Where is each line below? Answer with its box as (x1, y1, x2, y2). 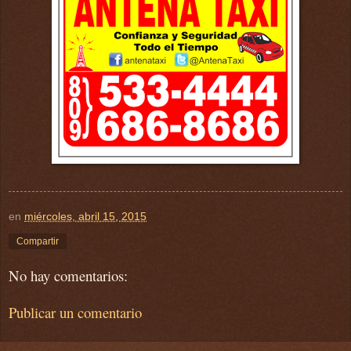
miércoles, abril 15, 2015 (24, 209, 147, 223)
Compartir (16, 235, 59, 247)
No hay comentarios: (9, 266, 128, 286)
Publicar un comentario (9, 302, 142, 322)
